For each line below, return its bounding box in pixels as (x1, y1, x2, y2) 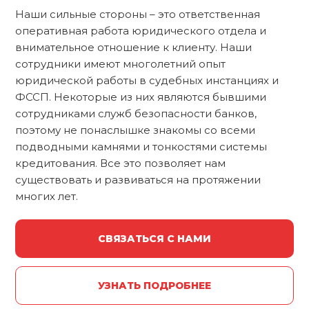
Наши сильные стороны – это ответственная (15, 8, 260, 21)
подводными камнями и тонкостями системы (15, 140, 267, 154)
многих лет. (15, 190, 78, 203)
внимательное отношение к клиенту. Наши (15, 41, 252, 54)
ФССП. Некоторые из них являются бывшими (15, 90, 266, 104)
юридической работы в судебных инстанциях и (15, 74, 279, 88)
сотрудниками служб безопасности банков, (15, 107, 257, 121)
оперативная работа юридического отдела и (15, 24, 266, 38)
